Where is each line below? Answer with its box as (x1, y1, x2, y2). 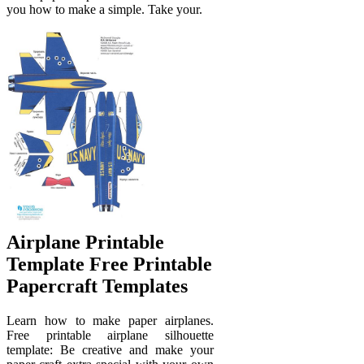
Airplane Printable (6, 231, 164, 253)
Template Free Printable (6, 253, 212, 275)
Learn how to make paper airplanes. (6, 313, 214, 327)
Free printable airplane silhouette (6, 327, 214, 342)
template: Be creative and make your (6, 342, 214, 357)
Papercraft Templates (6, 275, 188, 297)
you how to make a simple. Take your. (6, 2, 202, 16)
